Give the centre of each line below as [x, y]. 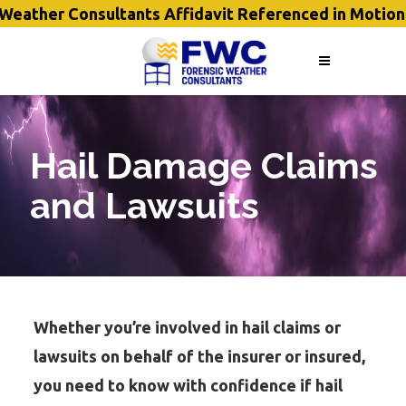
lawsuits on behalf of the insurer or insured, [200, 356]
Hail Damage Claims [203, 165]
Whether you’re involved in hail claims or [188, 327]
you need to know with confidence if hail [188, 385]
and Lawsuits [144, 205]
